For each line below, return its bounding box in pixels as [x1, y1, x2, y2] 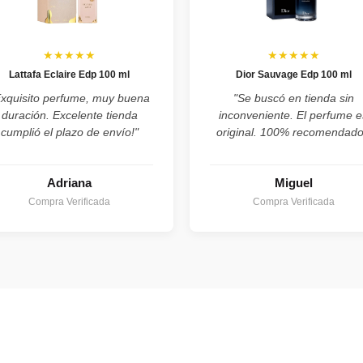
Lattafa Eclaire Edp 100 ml [9, 69, 130, 80]
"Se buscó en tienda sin [233, 92, 354, 105]
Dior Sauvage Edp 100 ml [235, 69, 352, 80]
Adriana [47, 176, 92, 190]
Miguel [274, 176, 313, 190]
